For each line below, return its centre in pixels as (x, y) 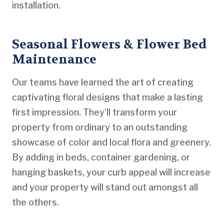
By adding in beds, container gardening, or (101, 157)
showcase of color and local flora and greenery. (111, 142)
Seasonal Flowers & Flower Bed (109, 44)
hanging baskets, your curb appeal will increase (111, 172)
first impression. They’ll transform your (94, 112)
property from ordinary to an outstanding (100, 127)
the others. (36, 202)
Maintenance (54, 59)
